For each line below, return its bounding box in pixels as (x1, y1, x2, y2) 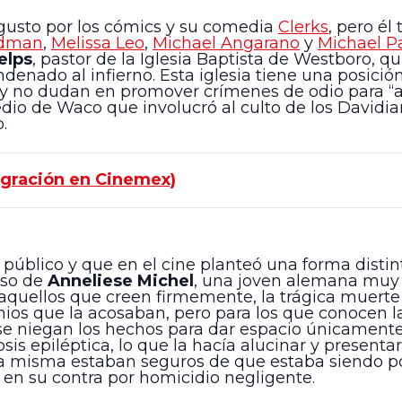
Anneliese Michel (48, 271, 194, 292)
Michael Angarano (153, 33, 300, 54)
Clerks (278, 17, 328, 38)
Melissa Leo (51, 33, 144, 54)
